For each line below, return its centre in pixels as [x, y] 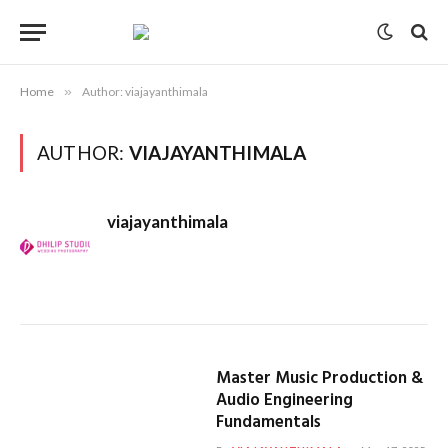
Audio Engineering [284, 400]
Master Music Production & [319, 378]
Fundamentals [268, 422]
